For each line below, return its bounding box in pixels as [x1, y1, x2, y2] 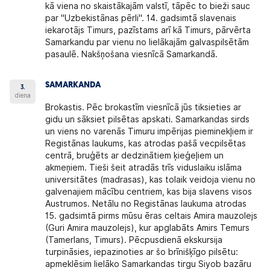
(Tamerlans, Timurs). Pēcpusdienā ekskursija [45, 235, 223, 245]
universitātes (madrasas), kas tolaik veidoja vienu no [45, 175, 256, 185]
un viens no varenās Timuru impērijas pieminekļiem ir [45, 127, 254, 137]
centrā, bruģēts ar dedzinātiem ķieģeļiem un [45, 151, 224, 161]
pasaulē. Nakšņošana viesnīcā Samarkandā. [45, 49, 218, 60]
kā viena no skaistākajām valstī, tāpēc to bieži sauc [45, 1, 251, 11]
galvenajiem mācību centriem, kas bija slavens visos [45, 187, 253, 197]
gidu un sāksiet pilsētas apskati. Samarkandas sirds [45, 115, 250, 125]
